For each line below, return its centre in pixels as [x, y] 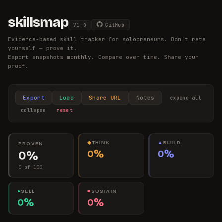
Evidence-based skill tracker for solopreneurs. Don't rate [107, 39]
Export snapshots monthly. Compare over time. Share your [103, 57]
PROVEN [31, 144]
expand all [186, 98]
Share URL [105, 98]
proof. [18, 66]
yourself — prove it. [43, 48]
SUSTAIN [104, 191]
